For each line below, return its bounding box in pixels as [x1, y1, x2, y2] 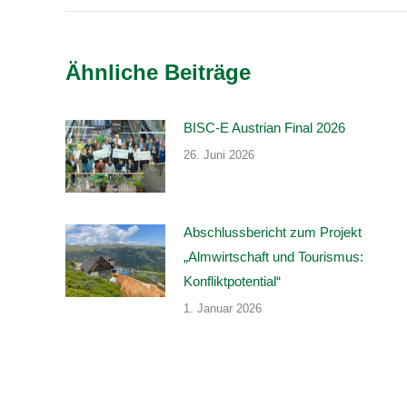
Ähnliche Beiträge [65, 59, 251, 84]
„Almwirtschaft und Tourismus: [184, 248, 363, 264]
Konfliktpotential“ [184, 273, 281, 289]
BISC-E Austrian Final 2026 [184, 119, 345, 135]
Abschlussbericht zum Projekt [184, 223, 362, 240]
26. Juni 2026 [184, 147, 254, 162]
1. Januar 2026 [184, 301, 262, 315]
